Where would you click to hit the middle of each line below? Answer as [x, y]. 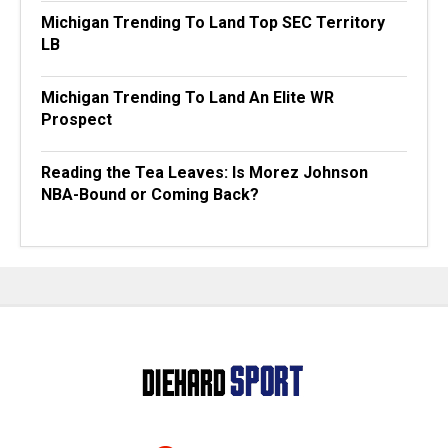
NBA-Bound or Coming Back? [150, 194]
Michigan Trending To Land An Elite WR [187, 97]
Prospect [76, 119]
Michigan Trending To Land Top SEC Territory [213, 22]
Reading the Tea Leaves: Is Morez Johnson [204, 172]
